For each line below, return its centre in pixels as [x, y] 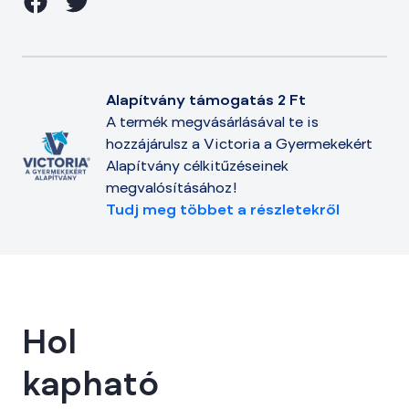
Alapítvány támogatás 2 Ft [206, 101]
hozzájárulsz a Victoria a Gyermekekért [239, 145]
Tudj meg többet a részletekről [223, 211]
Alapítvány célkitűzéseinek [197, 167]
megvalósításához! [172, 189]
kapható [90, 387]
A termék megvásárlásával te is [212, 123]
